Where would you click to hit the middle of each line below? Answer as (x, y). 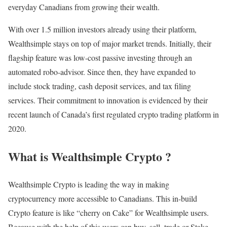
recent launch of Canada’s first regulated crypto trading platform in (113, 114)
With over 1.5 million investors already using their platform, (102, 29)
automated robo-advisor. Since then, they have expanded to (102, 71)
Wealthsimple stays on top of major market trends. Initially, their (110, 43)
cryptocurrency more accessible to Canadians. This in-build (103, 198)
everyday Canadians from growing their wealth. (84, 7)
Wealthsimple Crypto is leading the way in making (89, 184)
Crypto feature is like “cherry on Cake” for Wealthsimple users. (108, 212)
